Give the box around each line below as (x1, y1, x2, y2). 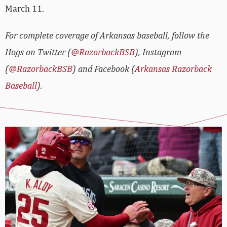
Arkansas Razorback (135, 63, 212, 74)
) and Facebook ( (72, 63, 135, 74)
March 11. (5, 3, 44, 14)
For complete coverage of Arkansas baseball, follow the (5, 29, 209, 41)
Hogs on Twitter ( (5, 46, 71, 57)
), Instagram (135, 46, 181, 57)
